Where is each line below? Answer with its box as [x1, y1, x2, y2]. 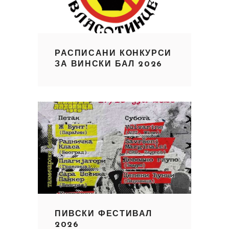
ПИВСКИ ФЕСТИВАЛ [55, 210, 152, 218]
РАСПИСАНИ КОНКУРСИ [55, 49, 172, 58]
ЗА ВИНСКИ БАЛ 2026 [55, 60, 163, 68]
